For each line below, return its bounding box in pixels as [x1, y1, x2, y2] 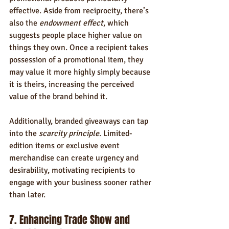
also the [9, 18, 39, 28]
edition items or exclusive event [9, 141, 122, 151]
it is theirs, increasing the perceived [9, 79, 136, 89]
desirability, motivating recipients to [9, 165, 137, 175]
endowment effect [39, 18, 103, 28]
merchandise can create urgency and [9, 153, 141, 163]
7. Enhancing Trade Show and [9, 212, 132, 227]
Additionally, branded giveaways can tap [9, 116, 150, 126]
